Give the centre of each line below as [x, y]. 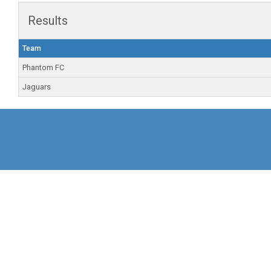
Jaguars [37, 87]
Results [48, 21]
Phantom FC [43, 67]
